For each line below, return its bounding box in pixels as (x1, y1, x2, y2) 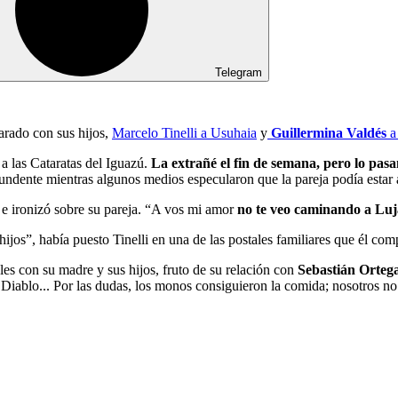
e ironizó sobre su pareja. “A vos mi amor (2, 201, 237, 217)
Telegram (215, 65, 262, 79)
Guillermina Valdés (267, 124, 386, 140)
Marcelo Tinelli (112, 124, 197, 140)
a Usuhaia (197, 124, 257, 140)
